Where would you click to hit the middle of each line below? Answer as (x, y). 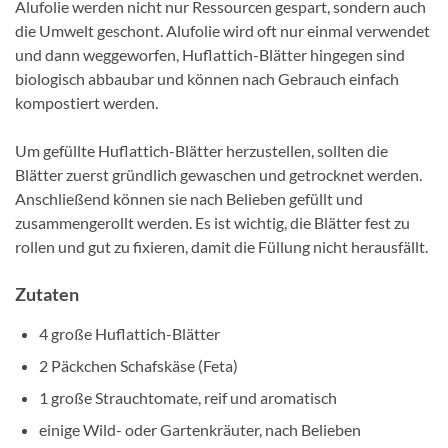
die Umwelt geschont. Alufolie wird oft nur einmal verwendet (222, 30)
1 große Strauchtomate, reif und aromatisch (188, 397)
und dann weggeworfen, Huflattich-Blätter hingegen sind (210, 54)
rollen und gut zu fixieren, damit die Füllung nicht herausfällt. (221, 246)
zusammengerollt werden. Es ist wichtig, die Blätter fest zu (212, 222)
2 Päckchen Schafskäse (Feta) (138, 365)
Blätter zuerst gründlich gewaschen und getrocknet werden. (218, 174)
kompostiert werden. (86, 102)
